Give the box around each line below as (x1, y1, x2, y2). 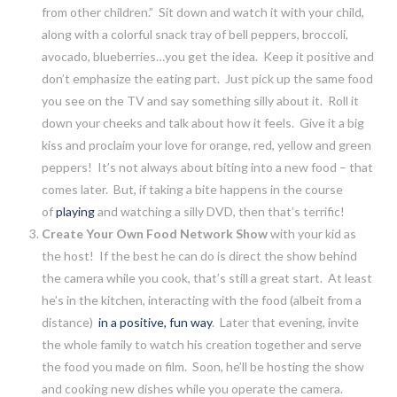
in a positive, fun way (97, 314, 212, 330)
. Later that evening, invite (211, 314, 359, 330)
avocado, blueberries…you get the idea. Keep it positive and (41, 48, 374, 64)
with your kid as (269, 225, 356, 241)
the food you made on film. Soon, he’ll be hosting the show (41, 358, 364, 374)
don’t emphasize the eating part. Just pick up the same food (41, 70, 373, 86)
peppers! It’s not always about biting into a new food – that (41, 159, 373, 175)
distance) (41, 314, 98, 330)
